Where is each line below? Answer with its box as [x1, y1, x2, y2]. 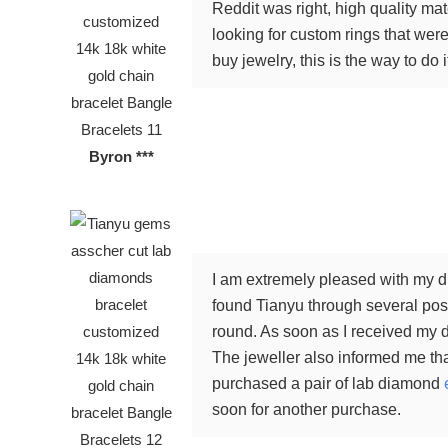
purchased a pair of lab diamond [212, 374, 445, 392]
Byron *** [88, 147, 154, 165]
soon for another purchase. [212, 400, 402, 418]
